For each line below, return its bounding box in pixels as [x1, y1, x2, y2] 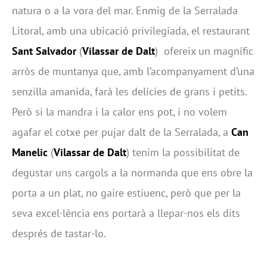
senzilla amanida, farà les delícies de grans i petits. [12, 84, 247, 98]
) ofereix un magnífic [155, 44, 253, 58]
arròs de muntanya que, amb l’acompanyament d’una [12, 64, 254, 78]
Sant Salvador [12, 44, 76, 58]
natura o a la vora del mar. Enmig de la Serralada [12, 3, 238, 17]
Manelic [12, 145, 48, 159]
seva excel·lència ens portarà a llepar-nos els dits [12, 206, 240, 220]
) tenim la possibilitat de [126, 145, 240, 159]
